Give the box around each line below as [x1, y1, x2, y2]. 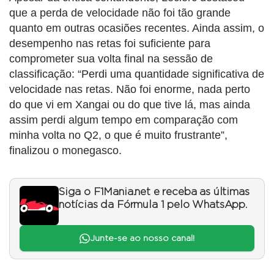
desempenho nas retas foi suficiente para [9, 37, 210, 50]
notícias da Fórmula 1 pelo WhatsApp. [59, 200, 247, 210]
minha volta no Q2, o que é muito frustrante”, [9, 129, 228, 142]
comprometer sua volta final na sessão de [9, 53, 213, 65]
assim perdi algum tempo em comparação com [9, 114, 238, 127]
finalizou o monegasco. [9, 144, 122, 157]
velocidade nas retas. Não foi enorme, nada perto [9, 83, 250, 96]
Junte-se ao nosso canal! [89, 234, 194, 243]
